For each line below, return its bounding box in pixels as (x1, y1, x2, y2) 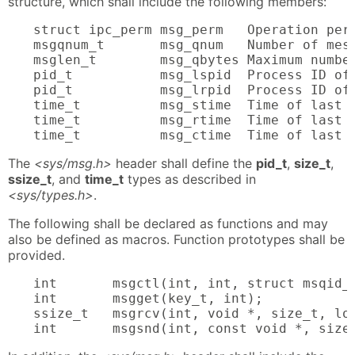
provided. (8, 246, 65, 263)
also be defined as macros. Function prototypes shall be (8, 231, 345, 247)
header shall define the (112, 155, 256, 171)
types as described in (124, 170, 256, 187)
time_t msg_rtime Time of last (33, 112, 350, 128)
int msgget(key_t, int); (33, 290, 263, 306)
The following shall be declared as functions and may (8, 215, 328, 231)
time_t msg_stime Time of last (33, 97, 350, 113)
